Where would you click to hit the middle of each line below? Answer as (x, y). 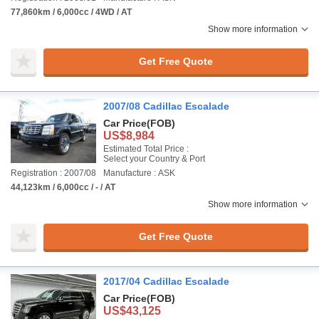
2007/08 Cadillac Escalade (166, 106)
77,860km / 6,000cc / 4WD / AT (71, 12)
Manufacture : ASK (139, 173)
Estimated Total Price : (146, 149)
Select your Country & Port (154, 159)
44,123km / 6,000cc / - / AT (63, 187)
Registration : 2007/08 (53, 173)
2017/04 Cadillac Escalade (166, 281)
